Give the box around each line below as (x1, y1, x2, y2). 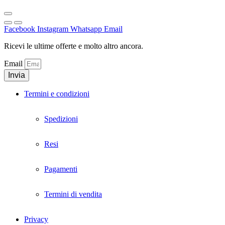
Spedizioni (44, 115, 78, 124)
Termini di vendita (44, 190, 102, 199)
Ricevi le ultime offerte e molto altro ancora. (4, 42, 143, 51)
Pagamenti (44, 165, 77, 174)
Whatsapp (70, 25, 102, 34)
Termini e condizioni (24, 89, 89, 98)
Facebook (4, 25, 35, 34)
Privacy (24, 215, 48, 224)
